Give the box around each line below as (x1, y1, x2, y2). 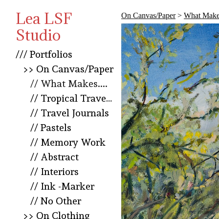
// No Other (30, 195, 81, 207)
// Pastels (30, 122, 71, 134)
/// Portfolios (16, 48, 72, 61)
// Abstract (30, 151, 79, 163)
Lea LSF (16, 9, 72, 28)
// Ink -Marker (30, 180, 94, 193)
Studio (16, 25, 61, 45)
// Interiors (30, 166, 79, 178)
